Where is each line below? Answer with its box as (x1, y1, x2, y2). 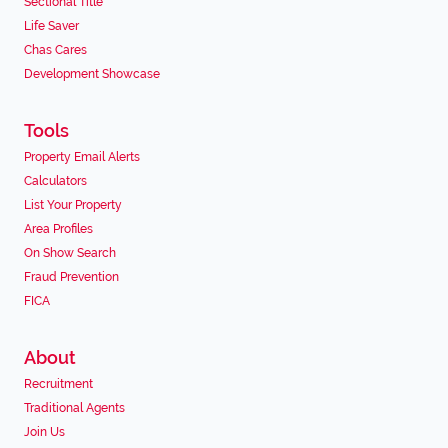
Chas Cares (24, 43, 87, 57)
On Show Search (24, 246, 116, 260)
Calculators (24, 174, 87, 188)
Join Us (24, 425, 65, 439)
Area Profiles (24, 222, 93, 236)
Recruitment (24, 377, 93, 391)
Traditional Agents (24, 401, 125, 415)
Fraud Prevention (24, 270, 119, 284)
